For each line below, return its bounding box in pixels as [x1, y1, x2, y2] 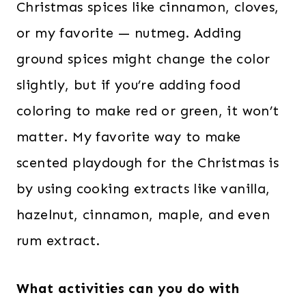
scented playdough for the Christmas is [16, 154, 279, 171]
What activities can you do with [16, 280, 240, 297]
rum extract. [16, 232, 100, 249]
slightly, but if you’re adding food [16, 76, 240, 94]
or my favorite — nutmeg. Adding [16, 25, 242, 42]
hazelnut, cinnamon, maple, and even [16, 206, 270, 223]
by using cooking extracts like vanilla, [16, 180, 270, 197]
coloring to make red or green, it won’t [16, 102, 279, 120]
